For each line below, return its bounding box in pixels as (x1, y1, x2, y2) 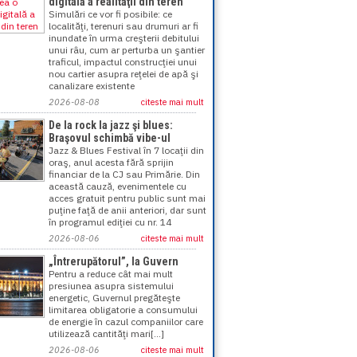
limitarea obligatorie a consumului (49, 304, 198, 316)
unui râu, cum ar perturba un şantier (49, 44, 205, 56)
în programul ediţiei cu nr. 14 (49, 216, 171, 228)
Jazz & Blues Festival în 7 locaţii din (49, 144, 204, 156)
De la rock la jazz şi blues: (49, 119, 173, 131)
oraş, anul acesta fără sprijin (49, 156, 174, 168)
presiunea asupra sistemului (49, 280, 174, 292)
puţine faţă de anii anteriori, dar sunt (49, 204, 206, 216)
